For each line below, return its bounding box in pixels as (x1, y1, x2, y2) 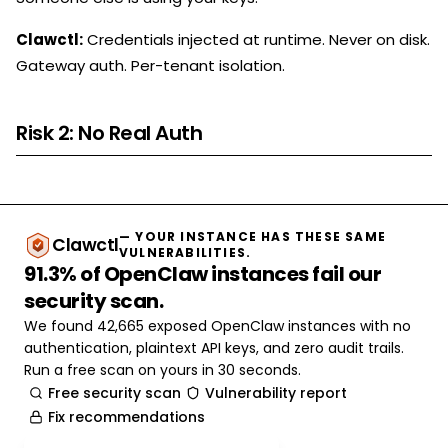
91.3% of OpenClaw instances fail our (24, 260, 381, 288)
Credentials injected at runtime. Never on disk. (83, 29, 430, 50)
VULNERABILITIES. (118, 244, 252, 261)
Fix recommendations (48, 407, 205, 427)
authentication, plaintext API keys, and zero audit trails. (24, 338, 404, 358)
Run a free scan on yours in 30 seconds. (24, 360, 301, 380)
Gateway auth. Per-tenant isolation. (16, 55, 285, 76)
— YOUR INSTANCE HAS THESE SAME (118, 228, 386, 245)
